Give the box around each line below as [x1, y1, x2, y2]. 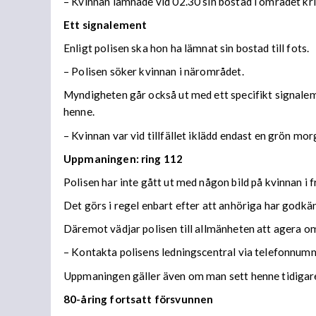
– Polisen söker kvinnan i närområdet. [63, 65, 244, 78]
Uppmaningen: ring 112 [63, 152, 183, 165]
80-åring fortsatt [63, 292, 154, 305]
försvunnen [154, 292, 214, 305]
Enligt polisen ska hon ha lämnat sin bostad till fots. [63, 42, 310, 55]
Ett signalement [63, 18, 147, 31]
